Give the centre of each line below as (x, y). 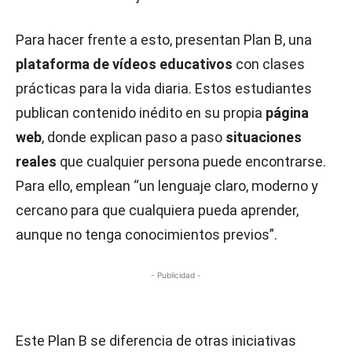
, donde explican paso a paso (134, 137)
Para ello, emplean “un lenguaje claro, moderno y (167, 185)
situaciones (264, 137)
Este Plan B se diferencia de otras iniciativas (156, 340)
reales (36, 161)
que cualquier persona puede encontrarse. (191, 161)
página (287, 112)
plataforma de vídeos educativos (124, 64)
